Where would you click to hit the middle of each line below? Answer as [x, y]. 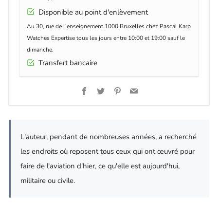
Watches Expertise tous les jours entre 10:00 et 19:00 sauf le [106, 38]
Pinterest [137, 91]
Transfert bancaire [66, 63]
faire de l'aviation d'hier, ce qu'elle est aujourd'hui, [100, 166]
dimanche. [40, 50]
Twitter [117, 91]
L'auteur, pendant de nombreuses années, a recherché [109, 136]
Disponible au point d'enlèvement [91, 12]
